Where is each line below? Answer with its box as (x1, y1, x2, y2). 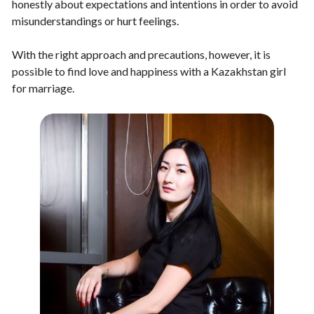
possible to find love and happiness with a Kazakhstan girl (12, 64, 286, 78)
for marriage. (12, 81, 74, 95)
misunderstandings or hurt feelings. (12, 13, 179, 27)
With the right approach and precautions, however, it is (12, 47, 271, 61)
